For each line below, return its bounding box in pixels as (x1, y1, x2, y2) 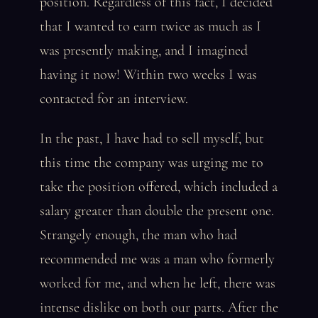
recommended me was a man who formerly (40, 251, 275, 268)
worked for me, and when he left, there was (40, 275, 275, 292)
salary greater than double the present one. (40, 202, 274, 219)
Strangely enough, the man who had (40, 226, 237, 243)
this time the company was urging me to (40, 154, 263, 171)
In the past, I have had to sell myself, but (40, 130, 264, 147)
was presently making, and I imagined (40, 42, 248, 59)
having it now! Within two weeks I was (40, 66, 257, 83)
